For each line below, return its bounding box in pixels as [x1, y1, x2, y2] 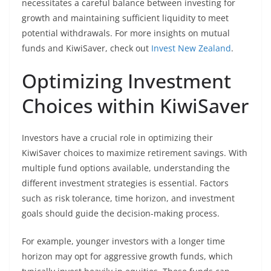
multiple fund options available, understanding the [22, 162, 230, 174]
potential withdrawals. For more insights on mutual [22, 27, 230, 39]
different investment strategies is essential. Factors [22, 177, 229, 189]
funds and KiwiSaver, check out [22, 42, 151, 54]
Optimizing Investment [22, 68, 231, 94]
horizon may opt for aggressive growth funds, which [22, 250, 233, 262]
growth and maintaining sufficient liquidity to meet [22, 12, 229, 24]
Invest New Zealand [151, 42, 231, 54]
